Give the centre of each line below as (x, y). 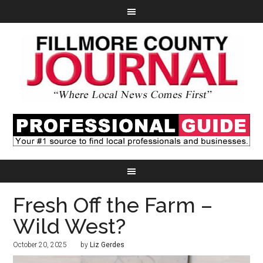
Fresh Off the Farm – (113, 205)
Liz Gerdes (107, 245)
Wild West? (70, 226)
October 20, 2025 (40, 245)
